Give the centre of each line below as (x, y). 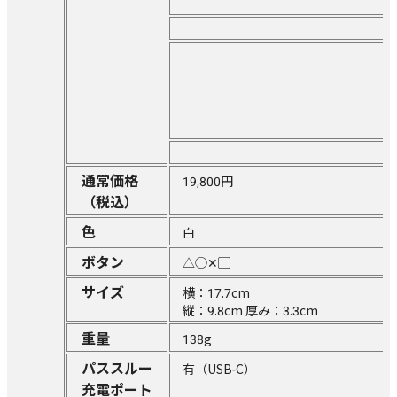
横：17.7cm (216, 292)
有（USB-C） (219, 368)
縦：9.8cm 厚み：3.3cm (250, 310)
